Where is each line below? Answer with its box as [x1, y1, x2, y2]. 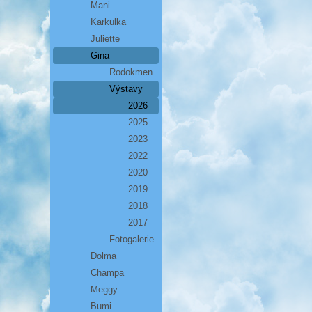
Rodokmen [109, 67, 153, 77]
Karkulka [91, 17, 126, 27]
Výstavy [109, 84, 143, 94]
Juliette [91, 33, 120, 44]
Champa [91, 267, 124, 278]
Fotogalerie [109, 234, 154, 244]
